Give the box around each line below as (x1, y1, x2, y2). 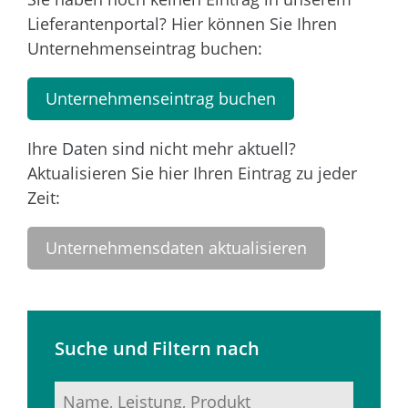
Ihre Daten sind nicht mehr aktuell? (27, 138, 296, 160)
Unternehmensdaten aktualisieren (46, 237, 307, 260)
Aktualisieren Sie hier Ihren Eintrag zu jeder (27, 162, 357, 185)
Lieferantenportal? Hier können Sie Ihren (27, 13, 337, 36)
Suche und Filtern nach (55, 336, 260, 362)
